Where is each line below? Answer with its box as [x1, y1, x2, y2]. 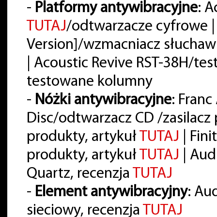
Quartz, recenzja [27, 166, 133, 182]
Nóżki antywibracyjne [35, 93, 171, 108]
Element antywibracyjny [35, 185, 187, 201]
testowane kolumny [27, 74, 153, 90]
